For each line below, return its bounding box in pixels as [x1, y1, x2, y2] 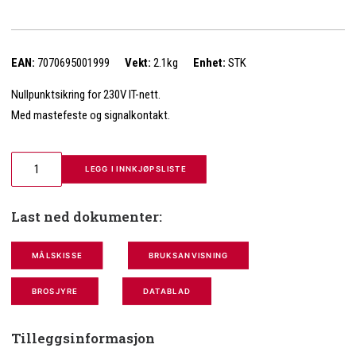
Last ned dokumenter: [11, 207, 162, 226]
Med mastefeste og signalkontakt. [11, 108, 170, 122]
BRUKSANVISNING [148, 250, 229, 261]
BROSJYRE [31, 286, 78, 296]
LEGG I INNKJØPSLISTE [84, 164, 187, 174]
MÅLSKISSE [31, 250, 83, 261]
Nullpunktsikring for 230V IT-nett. [11, 87, 161, 102]
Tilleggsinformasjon [11, 329, 155, 347]
